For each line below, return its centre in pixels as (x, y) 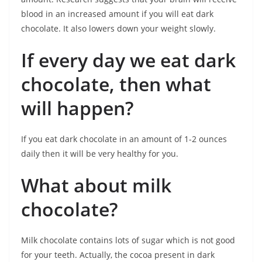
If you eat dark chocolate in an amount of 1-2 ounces (124, 139)
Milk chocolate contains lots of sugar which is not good (128, 240)
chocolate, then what (116, 84)
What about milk (96, 185)
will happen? (77, 108)
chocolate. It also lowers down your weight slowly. (118, 29)
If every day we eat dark (128, 60)
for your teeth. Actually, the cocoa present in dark (118, 255)
